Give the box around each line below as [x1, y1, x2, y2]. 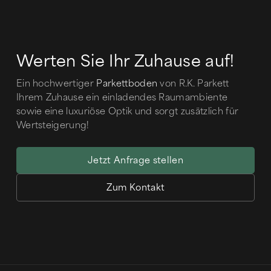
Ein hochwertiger [16, 78, 97, 89]
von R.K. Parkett [157, 78, 229, 89]
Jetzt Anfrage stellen [88, 155, 183, 166]
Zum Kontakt [106, 182, 165, 193]
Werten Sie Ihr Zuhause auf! [16, 52, 235, 70]
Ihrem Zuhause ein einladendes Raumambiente [16, 92, 228, 103]
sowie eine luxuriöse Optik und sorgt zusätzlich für [16, 106, 239, 117]
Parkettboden [96, 78, 158, 89]
